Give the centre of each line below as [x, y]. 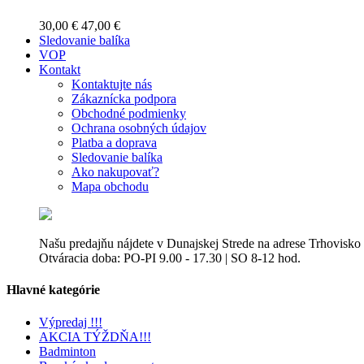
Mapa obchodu [110, 187]
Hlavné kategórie [53, 290]
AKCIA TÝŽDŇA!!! [95, 336]
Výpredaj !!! [71, 322]
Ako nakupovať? [115, 172]
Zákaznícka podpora [124, 99]
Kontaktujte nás [112, 84]
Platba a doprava [114, 143]
